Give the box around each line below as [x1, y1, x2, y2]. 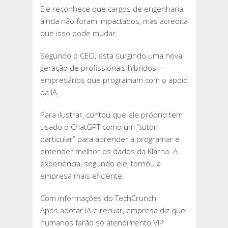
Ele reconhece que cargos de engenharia [40, 4, 183, 14]
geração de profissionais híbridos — [40, 63, 166, 73]
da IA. [40, 87, 59, 98]
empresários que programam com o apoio [40, 75, 188, 85]
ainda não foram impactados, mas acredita [40, 16, 188, 26]
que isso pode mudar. [40, 28, 118, 39]
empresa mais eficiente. [40, 170, 124, 181]
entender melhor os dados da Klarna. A [40, 146, 178, 157]
